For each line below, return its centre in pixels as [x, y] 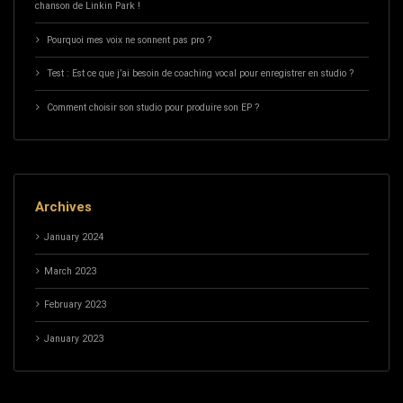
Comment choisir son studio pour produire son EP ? [152, 107]
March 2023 [70, 271]
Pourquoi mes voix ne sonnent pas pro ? [129, 40]
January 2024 [73, 237]
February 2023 [75, 305]
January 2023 [73, 338]
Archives [63, 207]
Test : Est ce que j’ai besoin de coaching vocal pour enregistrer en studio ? [200, 74]
